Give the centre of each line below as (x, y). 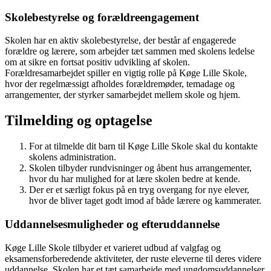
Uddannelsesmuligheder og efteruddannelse (112, 224)
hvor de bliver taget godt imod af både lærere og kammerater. (145, 201)
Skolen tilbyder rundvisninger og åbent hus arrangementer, (140, 168)
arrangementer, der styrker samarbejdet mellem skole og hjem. (122, 95)
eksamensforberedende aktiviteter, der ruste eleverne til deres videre (133, 258)
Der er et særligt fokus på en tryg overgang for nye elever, (139, 190)
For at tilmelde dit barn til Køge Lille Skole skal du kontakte (143, 146)
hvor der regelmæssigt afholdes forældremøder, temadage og (120, 84)
